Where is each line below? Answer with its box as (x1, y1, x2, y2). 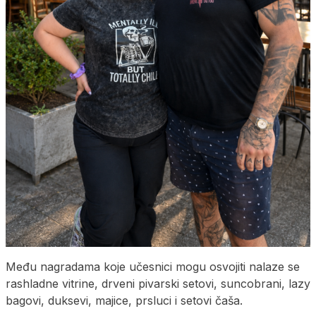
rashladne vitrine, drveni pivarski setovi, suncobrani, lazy (6, 276, 310, 291)
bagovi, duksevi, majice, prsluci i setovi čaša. (6, 293, 243, 308)
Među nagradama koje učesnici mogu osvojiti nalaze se (6, 259, 300, 274)
